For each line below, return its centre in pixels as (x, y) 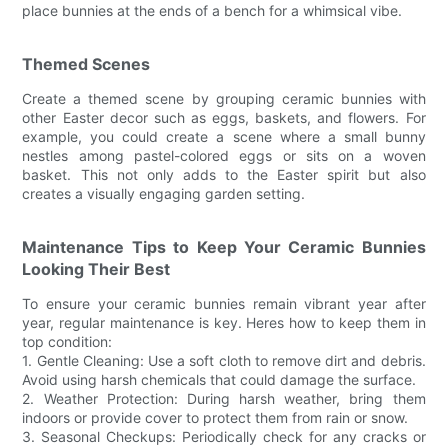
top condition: (67, 341)
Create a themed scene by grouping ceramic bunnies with (224, 98)
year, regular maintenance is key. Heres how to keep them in (224, 322)
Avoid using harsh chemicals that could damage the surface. (219, 379)
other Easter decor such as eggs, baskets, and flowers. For (224, 117)
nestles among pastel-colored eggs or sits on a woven (224, 155)
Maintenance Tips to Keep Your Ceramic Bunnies (224, 246)
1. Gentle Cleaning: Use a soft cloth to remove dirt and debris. (224, 360)
